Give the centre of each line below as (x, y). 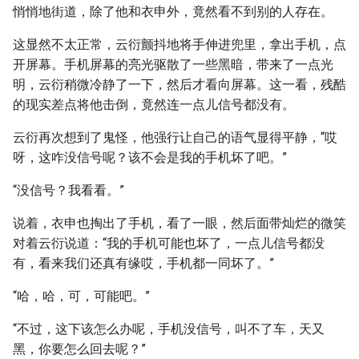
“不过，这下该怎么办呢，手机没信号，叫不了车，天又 (169, 329)
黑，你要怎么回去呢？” (79, 349)
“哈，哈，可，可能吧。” (81, 296)
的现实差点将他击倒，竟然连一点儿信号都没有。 (154, 105)
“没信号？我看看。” (69, 190)
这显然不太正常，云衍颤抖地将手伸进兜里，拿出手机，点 (179, 44)
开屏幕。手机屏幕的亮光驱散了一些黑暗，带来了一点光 (173, 65)
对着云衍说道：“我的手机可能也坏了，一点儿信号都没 (169, 243)
